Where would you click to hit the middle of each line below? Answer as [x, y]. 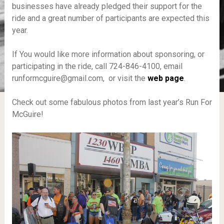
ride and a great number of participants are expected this [110, 18]
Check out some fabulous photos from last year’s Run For [112, 102]
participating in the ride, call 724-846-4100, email [97, 66]
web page [164, 78]
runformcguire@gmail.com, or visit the [78, 78]
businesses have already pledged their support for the [107, 6]
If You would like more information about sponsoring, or [108, 54]
